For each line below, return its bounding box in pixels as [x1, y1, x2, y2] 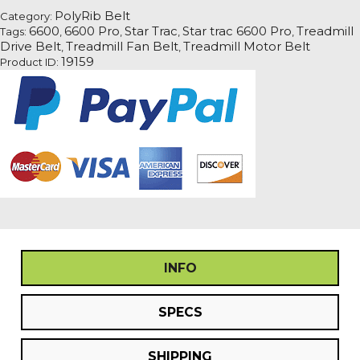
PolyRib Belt [55, 8, 130, 23]
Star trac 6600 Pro [182, 23, 292, 39]
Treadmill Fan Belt [66, 39, 178, 54]
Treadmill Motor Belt [183, 39, 310, 54]
